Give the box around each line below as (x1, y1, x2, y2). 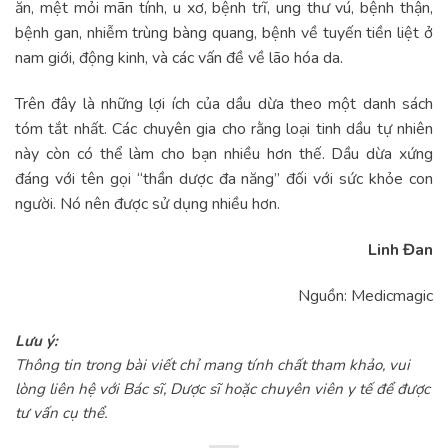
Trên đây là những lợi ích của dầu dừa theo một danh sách (15, 93, 433, 115)
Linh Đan (368, 238, 433, 261)
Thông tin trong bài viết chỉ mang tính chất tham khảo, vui (15, 355, 410, 376)
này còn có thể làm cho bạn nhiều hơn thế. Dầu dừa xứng (15, 143, 433, 165)
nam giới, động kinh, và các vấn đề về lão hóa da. (15, 47, 343, 70)
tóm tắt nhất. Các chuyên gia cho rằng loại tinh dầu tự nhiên (15, 118, 433, 140)
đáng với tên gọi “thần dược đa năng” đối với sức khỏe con (15, 168, 433, 190)
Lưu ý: (15, 331, 58, 352)
